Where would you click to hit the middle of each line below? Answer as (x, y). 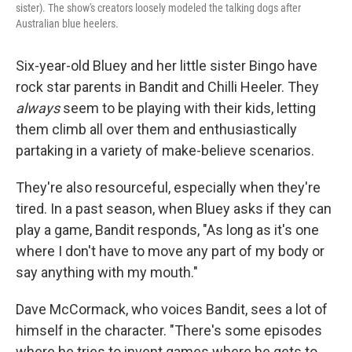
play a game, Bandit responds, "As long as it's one (167, 230)
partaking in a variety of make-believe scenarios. (165, 150)
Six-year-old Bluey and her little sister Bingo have (167, 66)
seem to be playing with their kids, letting (188, 108)
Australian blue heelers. (67, 24)
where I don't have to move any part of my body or (170, 251)
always (38, 108)
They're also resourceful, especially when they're (168, 187)
